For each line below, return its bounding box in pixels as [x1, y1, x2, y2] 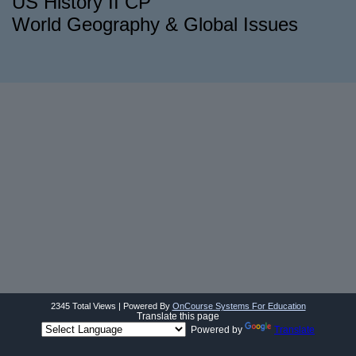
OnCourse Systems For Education [172, 301, 306, 311]
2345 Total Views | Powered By [50, 301, 172, 311]
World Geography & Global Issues [12, 14, 304, 35]
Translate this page [137, 311, 219, 322]
